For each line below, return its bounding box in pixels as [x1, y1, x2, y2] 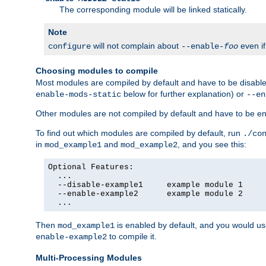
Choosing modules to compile [36, 66, 158, 76]
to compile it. [107, 231, 157, 241]
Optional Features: [48, 162, 134, 172]
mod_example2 [121, 140, 178, 150]
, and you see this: [178, 139, 246, 149]
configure [48, 41, 91, 51]
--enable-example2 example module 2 [48, 189, 243, 198]
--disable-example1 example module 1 [48, 180, 243, 189]
